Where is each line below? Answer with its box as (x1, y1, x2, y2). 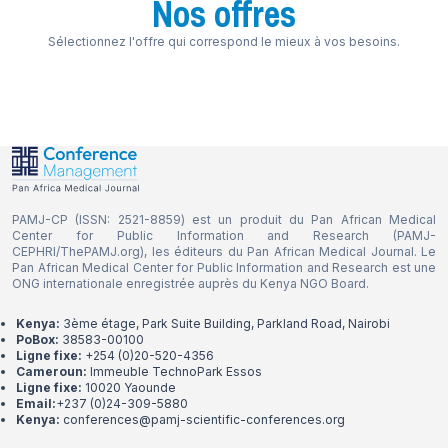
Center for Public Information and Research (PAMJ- (12, 227, 436, 243)
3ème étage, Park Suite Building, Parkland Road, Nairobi (63, 315, 390, 331)
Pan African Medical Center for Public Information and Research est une (12, 259, 436, 275)
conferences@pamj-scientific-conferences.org (63, 411, 345, 427)
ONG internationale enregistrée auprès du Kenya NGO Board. (12, 275, 369, 291)
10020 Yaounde (82, 379, 176, 395)
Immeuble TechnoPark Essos (90, 363, 262, 379)
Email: (16, 395, 56, 411)
